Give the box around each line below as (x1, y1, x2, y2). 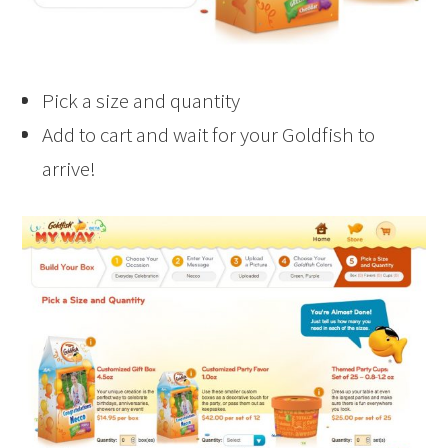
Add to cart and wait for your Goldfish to (42, 120, 376, 148)
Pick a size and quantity (42, 86, 241, 114)
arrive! (42, 154, 97, 182)
